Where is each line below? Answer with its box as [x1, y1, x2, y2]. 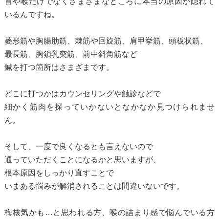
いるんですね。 [4, 10, 59, 19]
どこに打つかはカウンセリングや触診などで [4, 89, 161, 98]
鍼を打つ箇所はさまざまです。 [4, 63, 114, 71]
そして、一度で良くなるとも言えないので [4, 142, 153, 151]
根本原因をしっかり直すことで [4, 168, 114, 177]
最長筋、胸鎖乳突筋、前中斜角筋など [4, 49, 137, 58]
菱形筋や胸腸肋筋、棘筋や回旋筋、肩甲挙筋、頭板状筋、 [4, 36, 208, 45]
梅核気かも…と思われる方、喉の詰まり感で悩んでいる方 [4, 208, 215, 217]
